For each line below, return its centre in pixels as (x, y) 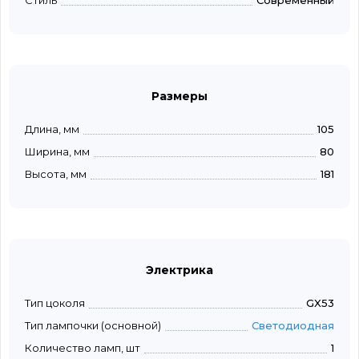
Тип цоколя (55, 303)
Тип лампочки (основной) (93, 326)
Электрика (179, 270)
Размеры (179, 97)
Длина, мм (52, 129)
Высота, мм (56, 174)
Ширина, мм (57, 152)
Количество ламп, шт (83, 348)
